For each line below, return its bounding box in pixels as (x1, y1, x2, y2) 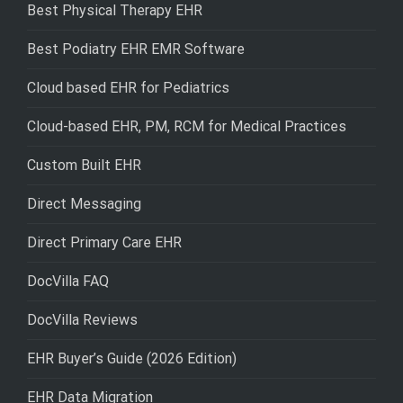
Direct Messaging (27, 195, 141, 213)
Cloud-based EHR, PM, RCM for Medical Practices (27, 118, 346, 136)
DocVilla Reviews (27, 311, 138, 329)
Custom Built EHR (27, 157, 141, 175)
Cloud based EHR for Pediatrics (27, 79, 229, 97)
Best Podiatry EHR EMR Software (27, 40, 245, 58)
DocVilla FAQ (27, 273, 109, 291)
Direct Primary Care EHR (27, 234, 182, 252)
